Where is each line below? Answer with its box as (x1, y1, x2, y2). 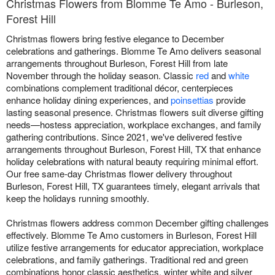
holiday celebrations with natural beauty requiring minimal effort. (6, 155, 258, 168)
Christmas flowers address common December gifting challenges (6, 216, 269, 230)
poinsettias (171, 93, 214, 107)
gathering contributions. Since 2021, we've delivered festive (6, 130, 242, 144)
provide (214, 93, 246, 107)
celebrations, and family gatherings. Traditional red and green (6, 253, 248, 266)
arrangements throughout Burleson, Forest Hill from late (6, 56, 228, 70)
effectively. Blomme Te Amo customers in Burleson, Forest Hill (6, 228, 257, 242)
